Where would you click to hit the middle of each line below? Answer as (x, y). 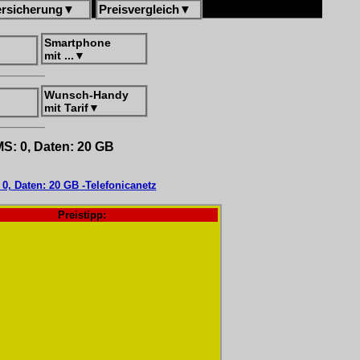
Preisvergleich (139, 9)
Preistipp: (82, 215)
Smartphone (78, 43)
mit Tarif (66, 108)
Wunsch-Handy (86, 95)
